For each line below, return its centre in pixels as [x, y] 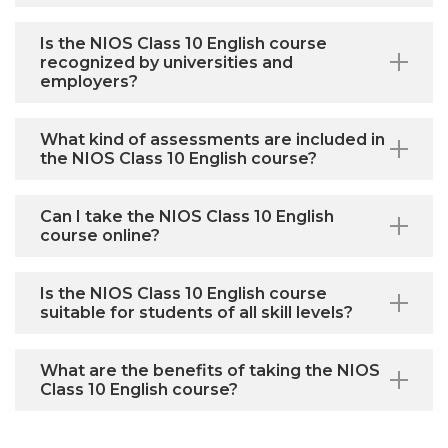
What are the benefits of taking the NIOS [210, 370]
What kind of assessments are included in [212, 139]
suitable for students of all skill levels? [196, 312]
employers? [89, 81]
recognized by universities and [166, 62]
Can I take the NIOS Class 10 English [187, 216]
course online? [100, 235]
